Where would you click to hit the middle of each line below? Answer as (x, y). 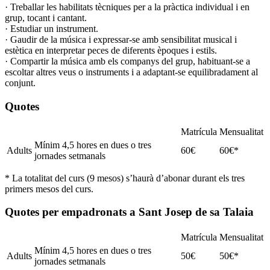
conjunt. (20, 83)
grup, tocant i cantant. (46, 18)
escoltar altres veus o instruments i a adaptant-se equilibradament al (131, 72)
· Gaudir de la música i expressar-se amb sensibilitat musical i (121, 40)
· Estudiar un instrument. (52, 29)
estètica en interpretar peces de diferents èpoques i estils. (111, 51)
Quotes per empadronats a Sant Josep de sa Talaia (129, 212)
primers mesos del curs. (49, 189)
